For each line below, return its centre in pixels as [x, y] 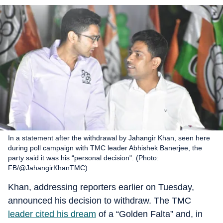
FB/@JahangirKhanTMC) [48, 168]
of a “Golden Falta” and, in [149, 214]
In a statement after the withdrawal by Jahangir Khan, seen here [109, 138]
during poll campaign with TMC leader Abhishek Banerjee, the [105, 148]
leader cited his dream [52, 214]
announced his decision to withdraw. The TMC [100, 201]
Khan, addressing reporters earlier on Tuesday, [101, 187]
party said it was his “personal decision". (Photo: [83, 158]
